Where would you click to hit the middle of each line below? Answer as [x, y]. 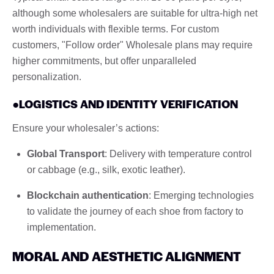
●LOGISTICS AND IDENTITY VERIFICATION [125, 103]
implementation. [61, 227]
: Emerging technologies [201, 195]
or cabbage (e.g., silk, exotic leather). [106, 169]
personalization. [47, 76]
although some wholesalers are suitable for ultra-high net [135, 13]
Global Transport [66, 154]
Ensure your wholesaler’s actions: [86, 128]
